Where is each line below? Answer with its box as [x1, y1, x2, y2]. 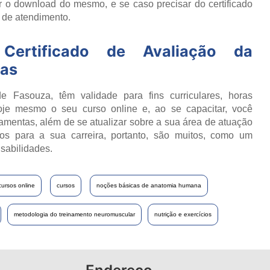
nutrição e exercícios [154, 210, 212, 218]
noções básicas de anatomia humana [96, 181, 201, 189]
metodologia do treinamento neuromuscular [14, 210, 135, 218]
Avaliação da [143, 42, 253, 60]
